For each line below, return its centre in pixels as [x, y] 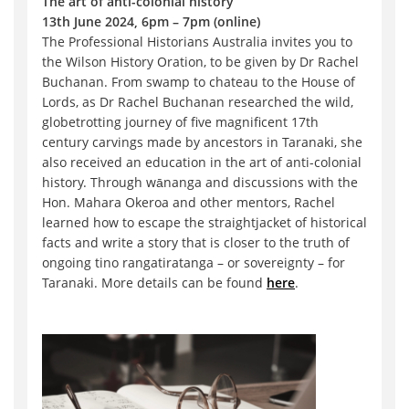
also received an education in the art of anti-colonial [202, 163]
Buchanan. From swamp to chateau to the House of [199, 82]
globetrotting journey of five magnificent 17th [180, 122]
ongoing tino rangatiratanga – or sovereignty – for [194, 263]
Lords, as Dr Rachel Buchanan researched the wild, [198, 102]
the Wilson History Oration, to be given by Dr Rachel [200, 62]
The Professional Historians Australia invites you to [197, 42]
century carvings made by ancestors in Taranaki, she [202, 142]
